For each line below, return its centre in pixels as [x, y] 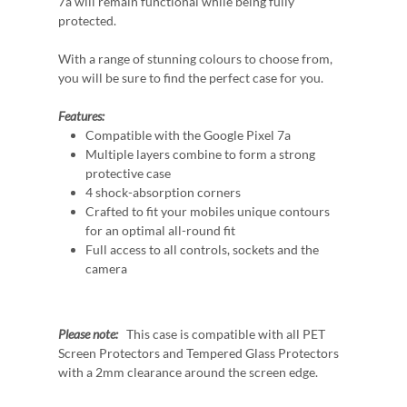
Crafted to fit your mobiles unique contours [208, 211]
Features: [81, 116]
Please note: [88, 334]
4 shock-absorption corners [163, 192]
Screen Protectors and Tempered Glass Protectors [199, 353]
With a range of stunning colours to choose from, [195, 59]
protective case [128, 173]
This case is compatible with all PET [222, 334]
